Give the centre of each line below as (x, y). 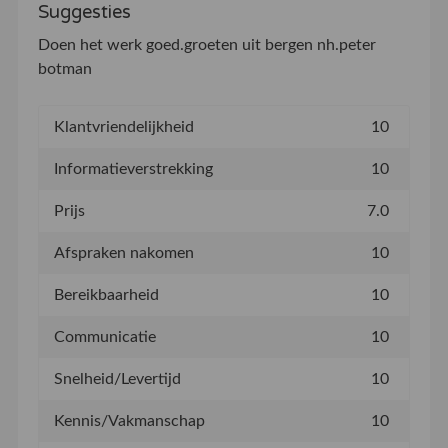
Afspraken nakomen (123, 253)
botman (64, 69)
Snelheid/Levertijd (117, 379)
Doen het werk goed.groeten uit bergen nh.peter (206, 45)
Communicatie (104, 337)
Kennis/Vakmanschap (129, 421)
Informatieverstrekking (133, 169)
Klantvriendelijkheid (123, 127)
